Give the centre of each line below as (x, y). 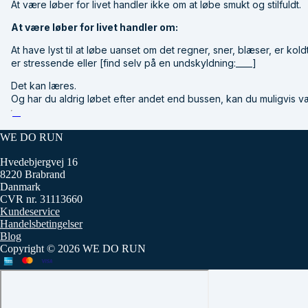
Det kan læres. (44, 85)
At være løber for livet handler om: (95, 27)
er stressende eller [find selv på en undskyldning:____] (134, 63)
